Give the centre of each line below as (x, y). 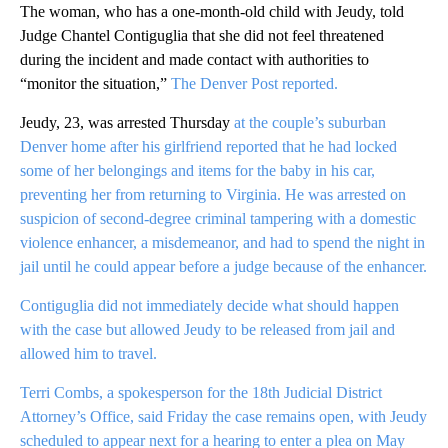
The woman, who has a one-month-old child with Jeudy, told (212, 12)
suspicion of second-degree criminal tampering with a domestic (218, 219)
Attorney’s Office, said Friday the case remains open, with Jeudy (223, 417)
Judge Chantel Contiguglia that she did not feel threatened (202, 36)
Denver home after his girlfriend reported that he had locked (208, 147)
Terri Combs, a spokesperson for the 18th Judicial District (201, 393)
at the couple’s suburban (310, 123)
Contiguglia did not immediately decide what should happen (209, 306)
